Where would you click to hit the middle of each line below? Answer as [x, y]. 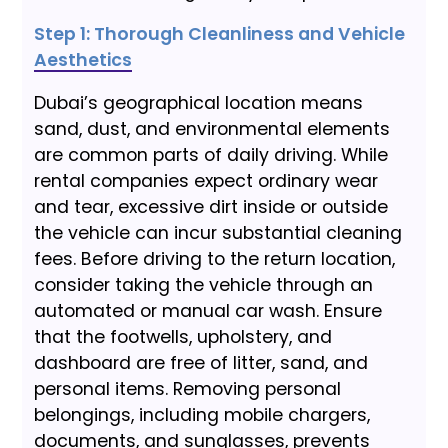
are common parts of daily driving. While [211, 155]
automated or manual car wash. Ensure [208, 311]
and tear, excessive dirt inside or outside [211, 207]
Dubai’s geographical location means [199, 103]
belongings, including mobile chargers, [202, 415]
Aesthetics [83, 60]
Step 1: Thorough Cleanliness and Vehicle [220, 34]
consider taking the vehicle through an [204, 285]
